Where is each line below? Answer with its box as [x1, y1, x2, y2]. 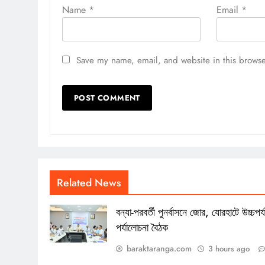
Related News [57, 174, 121, 190]
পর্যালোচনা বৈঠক [116, 219, 169, 235]
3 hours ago [208, 243, 250, 254]
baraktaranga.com [127, 242, 192, 254]
